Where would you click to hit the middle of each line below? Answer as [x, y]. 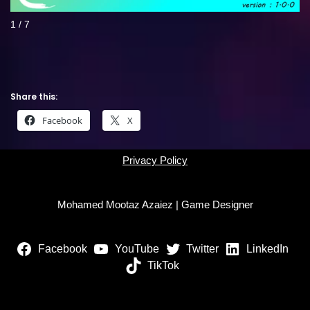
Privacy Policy [155, 160]
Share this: [34, 96]
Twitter [203, 249]
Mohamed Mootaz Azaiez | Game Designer [155, 204]
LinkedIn [267, 249]
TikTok [163, 265]
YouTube [137, 249]
